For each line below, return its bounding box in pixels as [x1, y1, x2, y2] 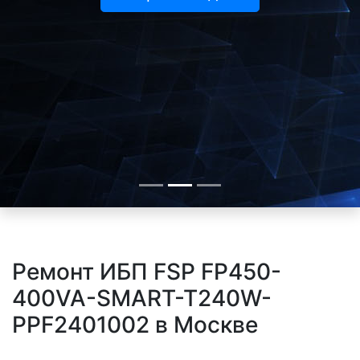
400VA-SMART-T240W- [12, 284, 272, 312]
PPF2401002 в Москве [12, 311, 258, 338]
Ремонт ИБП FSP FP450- [12, 258, 281, 285]
